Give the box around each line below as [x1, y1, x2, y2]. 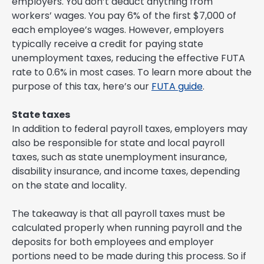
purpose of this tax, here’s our [12, 80, 151, 94]
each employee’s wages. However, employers [12, 23, 224, 37]
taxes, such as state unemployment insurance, [12, 150, 227, 164]
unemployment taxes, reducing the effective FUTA [12, 51, 245, 65]
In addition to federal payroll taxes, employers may [12, 122, 247, 136]
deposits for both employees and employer [12, 235, 214, 249]
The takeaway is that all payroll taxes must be [12, 207, 225, 221]
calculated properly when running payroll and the [12, 221, 242, 235]
